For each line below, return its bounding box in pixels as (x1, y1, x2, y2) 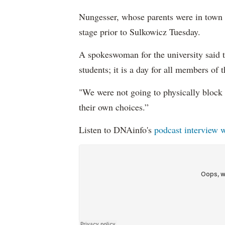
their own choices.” (79, 101, 149, 113)
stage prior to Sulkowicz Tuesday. (79, 26, 200, 38)
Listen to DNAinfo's (79, 124, 154, 136)
